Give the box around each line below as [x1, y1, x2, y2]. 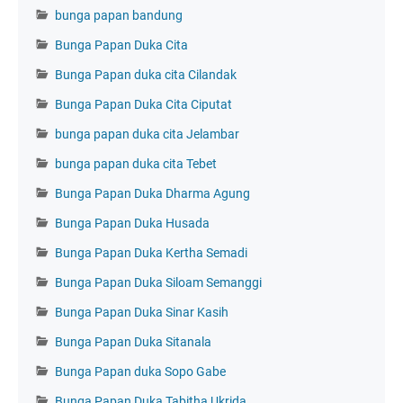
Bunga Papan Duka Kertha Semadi [55, 245, 247, 260]
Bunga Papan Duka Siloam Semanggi [55, 274, 262, 290]
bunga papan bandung [55, 7, 183, 22]
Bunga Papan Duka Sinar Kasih [55, 304, 228, 319]
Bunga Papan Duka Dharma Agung [55, 185, 250, 201]
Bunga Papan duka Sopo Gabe [55, 363, 226, 379]
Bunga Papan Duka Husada [55, 215, 210, 230]
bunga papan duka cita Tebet [55, 156, 217, 171]
